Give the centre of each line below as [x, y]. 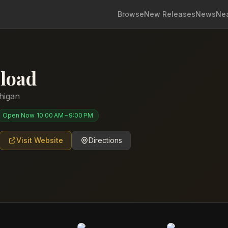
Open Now [19, 115]
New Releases [170, 14]
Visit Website [40, 140]
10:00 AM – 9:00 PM [65, 115]
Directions [105, 140]
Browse [131, 14]
